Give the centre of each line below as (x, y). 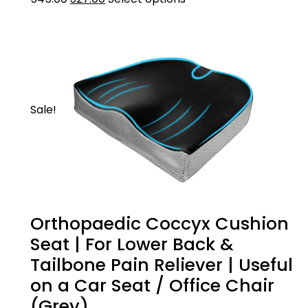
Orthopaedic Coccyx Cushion (159, 224)
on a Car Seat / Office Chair (152, 286)
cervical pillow (93, 11)
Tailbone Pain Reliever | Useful (162, 265)
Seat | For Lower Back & (132, 244)
